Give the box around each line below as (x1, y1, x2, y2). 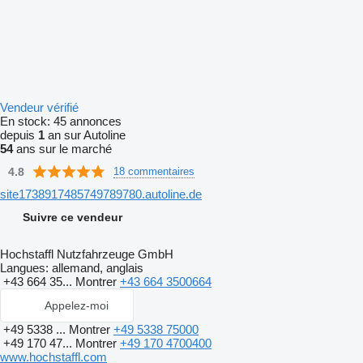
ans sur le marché (13, 142, 112, 156)
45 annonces (53, 114, 122, 128)
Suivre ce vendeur (23, 211, 122, 224)
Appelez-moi (45, 299, 109, 312)
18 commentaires (113, 164, 194, 177)
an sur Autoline (45, 128, 126, 142)
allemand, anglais (49, 261, 143, 275)
